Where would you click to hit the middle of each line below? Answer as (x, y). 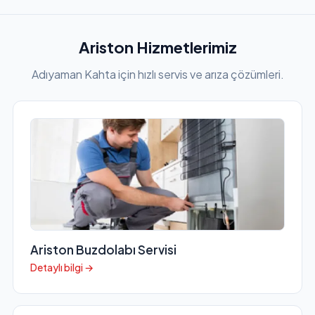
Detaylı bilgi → (62, 268)
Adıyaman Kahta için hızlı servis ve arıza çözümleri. (157, 75)
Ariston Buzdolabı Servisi (103, 250)
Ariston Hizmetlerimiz (157, 47)
